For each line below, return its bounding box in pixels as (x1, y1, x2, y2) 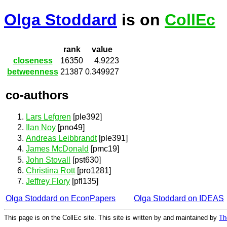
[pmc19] (89, 144, 119, 154)
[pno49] (56, 123, 85, 132)
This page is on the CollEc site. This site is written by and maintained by (4, 213, 219, 221)
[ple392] (71, 112, 102, 121)
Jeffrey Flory (26, 177, 70, 185)
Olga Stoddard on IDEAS (134, 194, 224, 203)
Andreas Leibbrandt (26, 134, 97, 143)
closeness (13, 56, 53, 65)
